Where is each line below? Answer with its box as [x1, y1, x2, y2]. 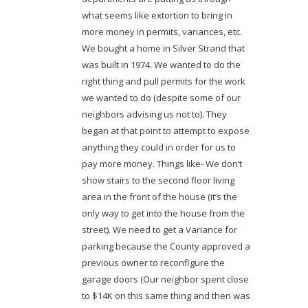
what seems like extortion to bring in [81, 8, 232, 21]
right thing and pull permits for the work [81, 74, 245, 87]
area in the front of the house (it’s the [81, 190, 237, 203]
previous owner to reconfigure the [81, 256, 225, 269]
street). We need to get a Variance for [81, 223, 237, 236]
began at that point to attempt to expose [81, 124, 250, 137]
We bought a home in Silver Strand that [81, 41, 245, 54]
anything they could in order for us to [81, 140, 236, 153]
